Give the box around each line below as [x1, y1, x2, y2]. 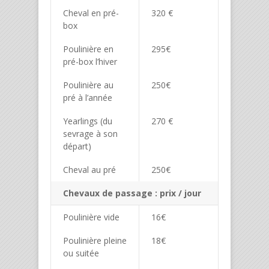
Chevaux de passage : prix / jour [63, 187, 201, 199]
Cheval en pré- [63, 7, 119, 19]
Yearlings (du [63, 115, 112, 127]
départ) [63, 141, 91, 153]
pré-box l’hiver [63, 56, 117, 68]
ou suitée [63, 247, 99, 259]
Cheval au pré [63, 164, 116, 176]
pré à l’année [63, 92, 112, 104]
